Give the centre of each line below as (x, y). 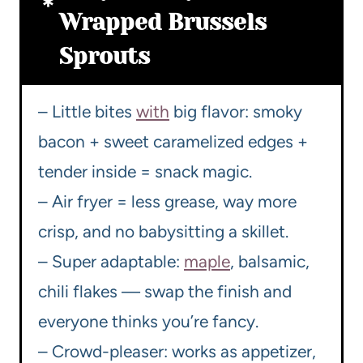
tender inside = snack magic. (145, 172)
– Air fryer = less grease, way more (167, 202)
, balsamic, (270, 262)
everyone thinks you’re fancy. (148, 322)
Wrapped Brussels (163, 23)
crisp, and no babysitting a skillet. (163, 232)
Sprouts (105, 57)
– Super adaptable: (111, 262)
